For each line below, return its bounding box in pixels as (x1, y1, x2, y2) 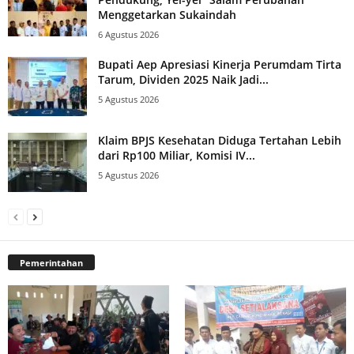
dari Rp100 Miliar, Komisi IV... (98, 148, 255, 164)
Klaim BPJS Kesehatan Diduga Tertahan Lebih (98, 133, 341, 149)
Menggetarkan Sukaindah (98, 7, 236, 23)
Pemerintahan (20, 257, 83, 269)
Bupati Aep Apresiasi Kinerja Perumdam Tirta (98, 57, 341, 73)
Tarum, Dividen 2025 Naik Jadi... (98, 72, 269, 88)
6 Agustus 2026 (98, 28, 159, 41)
